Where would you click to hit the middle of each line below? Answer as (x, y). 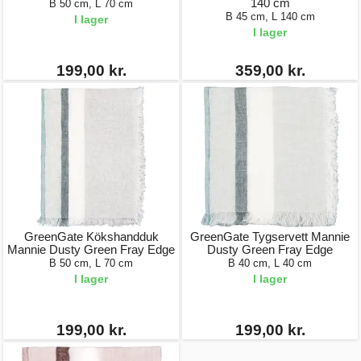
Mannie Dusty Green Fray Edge (91, 249)
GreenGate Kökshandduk (91, 237)
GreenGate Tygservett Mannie (270, 237)
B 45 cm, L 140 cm (270, 17)
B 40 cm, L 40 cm (270, 263)
